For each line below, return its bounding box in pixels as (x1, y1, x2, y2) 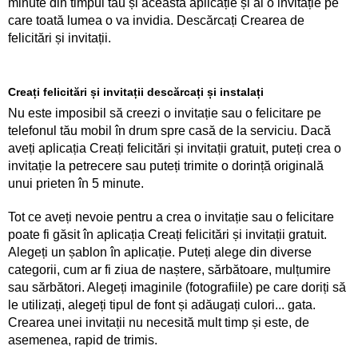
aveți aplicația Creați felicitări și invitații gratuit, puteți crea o (8, 141, 341, 155)
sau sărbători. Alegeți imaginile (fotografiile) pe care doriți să (8, 280, 346, 294)
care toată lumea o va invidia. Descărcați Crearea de (8, 14, 304, 27)
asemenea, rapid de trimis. (8, 333, 157, 347)
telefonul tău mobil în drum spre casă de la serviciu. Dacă (8, 124, 331, 137)
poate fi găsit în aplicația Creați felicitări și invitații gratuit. (8, 228, 327, 241)
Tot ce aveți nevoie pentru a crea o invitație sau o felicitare (8, 210, 334, 224)
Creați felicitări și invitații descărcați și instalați (8, 86, 264, 98)
